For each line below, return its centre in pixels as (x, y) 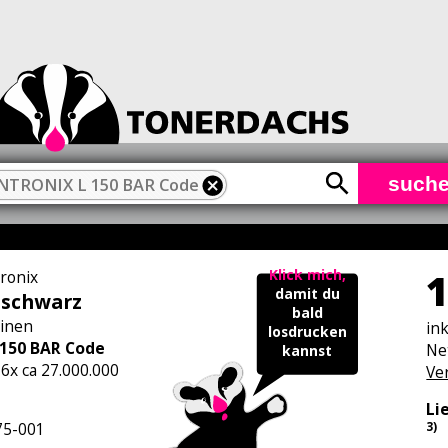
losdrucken (307, 332)
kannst (307, 351)
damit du (307, 294)
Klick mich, (307, 275)
